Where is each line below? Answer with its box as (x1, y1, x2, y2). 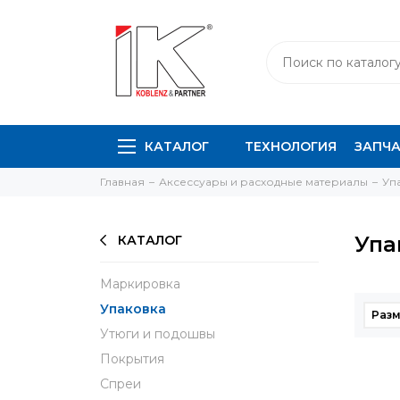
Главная (100, 175, 145, 188)
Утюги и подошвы (100, 326, 215, 342)
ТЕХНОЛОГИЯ (245, 138, 337, 154)
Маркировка (100, 276, 180, 292)
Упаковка (100, 301, 166, 317)
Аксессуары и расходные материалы (159, 175, 368, 188)
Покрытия (100, 351, 164, 367)
